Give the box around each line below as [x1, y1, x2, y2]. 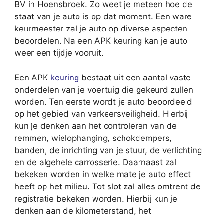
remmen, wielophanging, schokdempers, [15, 133, 172, 143]
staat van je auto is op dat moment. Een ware [15, 12, 192, 22]
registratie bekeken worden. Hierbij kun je [15, 193, 177, 203]
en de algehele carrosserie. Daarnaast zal [15, 157, 176, 167]
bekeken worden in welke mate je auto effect [15, 169, 191, 179]
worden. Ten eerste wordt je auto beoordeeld [15, 96, 192, 107]
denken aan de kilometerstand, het [15, 205, 151, 216]
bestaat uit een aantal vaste [79, 72, 191, 82]
